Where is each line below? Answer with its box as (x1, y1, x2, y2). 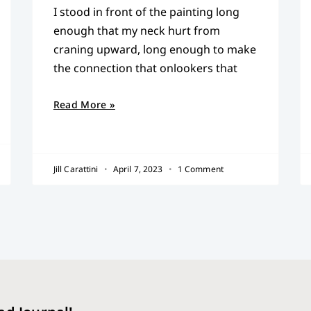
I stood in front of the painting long (53, 3, 239, 19)
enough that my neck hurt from (53, 22, 220, 38)
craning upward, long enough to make (53, 41, 256, 57)
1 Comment (175, 162, 224, 175)
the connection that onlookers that (53, 60, 237, 76)
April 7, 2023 (110, 162, 165, 175)
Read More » (53, 97, 115, 111)
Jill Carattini (53, 162, 101, 175)
